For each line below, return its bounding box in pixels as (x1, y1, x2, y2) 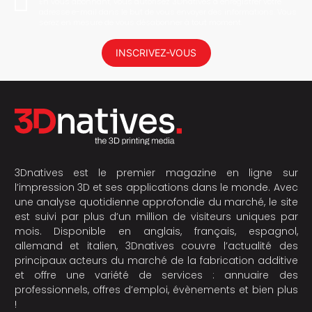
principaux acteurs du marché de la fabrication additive (14, 253, 298, 267)
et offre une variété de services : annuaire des (14, 267, 298, 282)
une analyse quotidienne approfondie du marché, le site (14, 194, 298, 209)
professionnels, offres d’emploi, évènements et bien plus (14, 282, 298, 297)
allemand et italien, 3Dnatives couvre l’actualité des (14, 238, 298, 253)
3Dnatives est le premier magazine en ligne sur (14, 165, 298, 180)
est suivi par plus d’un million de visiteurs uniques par (14, 209, 298, 224)
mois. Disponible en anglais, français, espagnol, (14, 224, 298, 238)
